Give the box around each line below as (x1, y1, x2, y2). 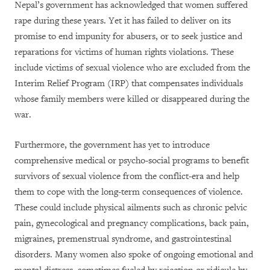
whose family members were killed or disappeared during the (14, 93, 250, 105)
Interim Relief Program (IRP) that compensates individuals (14, 78, 243, 90)
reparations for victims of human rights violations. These (14, 46, 234, 58)
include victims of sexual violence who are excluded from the (14, 62, 250, 74)
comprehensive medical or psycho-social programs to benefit (14, 155, 249, 167)
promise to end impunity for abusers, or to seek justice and (14, 31, 242, 43)
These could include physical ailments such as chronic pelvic (14, 202, 247, 214)
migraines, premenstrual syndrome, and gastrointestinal (14, 233, 231, 245)
